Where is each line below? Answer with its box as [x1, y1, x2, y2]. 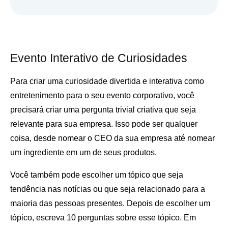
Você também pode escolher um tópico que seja [10, 170, 183, 180]
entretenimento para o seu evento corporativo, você [10, 91, 194, 100]
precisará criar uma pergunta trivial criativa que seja [10, 105, 196, 115]
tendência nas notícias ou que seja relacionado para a [10, 185, 205, 194]
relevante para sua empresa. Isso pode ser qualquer [10, 120, 197, 129]
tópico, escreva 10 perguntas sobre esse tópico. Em [10, 213, 196, 222]
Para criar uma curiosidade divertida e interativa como [10, 77, 204, 86]
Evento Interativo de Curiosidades [10, 51, 187, 65]
